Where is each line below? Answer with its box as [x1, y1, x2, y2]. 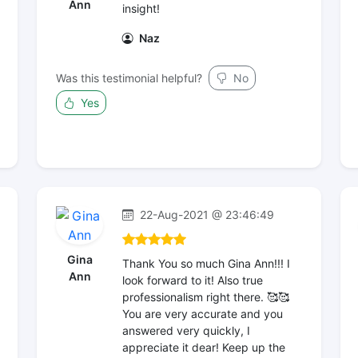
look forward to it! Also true [122, 273, 263, 287]
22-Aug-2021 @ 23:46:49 [137, 208, 274, 221]
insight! [122, 2, 160, 15]
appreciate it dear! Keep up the [122, 340, 285, 354]
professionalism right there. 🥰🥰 [122, 290, 289, 304]
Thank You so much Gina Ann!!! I [122, 257, 290, 270]
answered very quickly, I [122, 324, 250, 337]
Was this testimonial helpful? [56, 71, 202, 85]
